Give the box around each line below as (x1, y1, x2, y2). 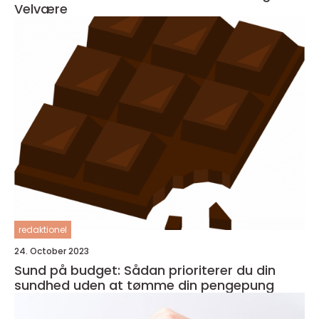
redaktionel (19, 224, 67, 236)
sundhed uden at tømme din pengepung (14, 276, 274, 294)
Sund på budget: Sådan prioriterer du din (14, 261, 276, 279)
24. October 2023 (14, 245, 89, 257)
